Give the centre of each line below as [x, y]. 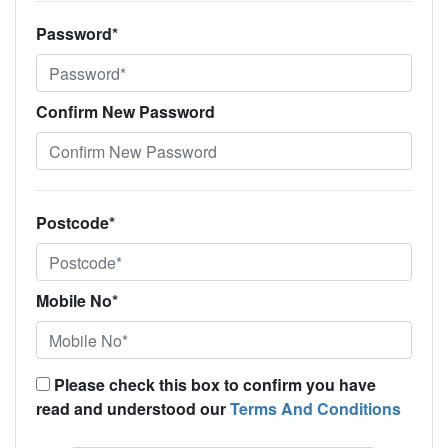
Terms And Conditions [315, 408]
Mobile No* [77, 300]
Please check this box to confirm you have [215, 384]
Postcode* [75, 222]
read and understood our [133, 408]
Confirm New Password [125, 111]
